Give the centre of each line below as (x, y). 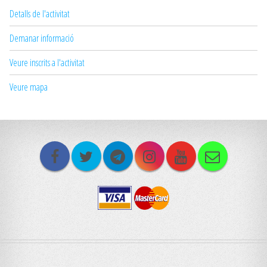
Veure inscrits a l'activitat (47, 63)
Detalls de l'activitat (40, 14)
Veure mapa (29, 87)
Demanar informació (42, 38)
